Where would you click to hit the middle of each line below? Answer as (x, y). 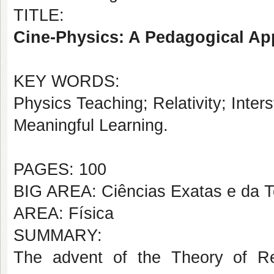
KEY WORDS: (67, 81)
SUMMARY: (58, 235)
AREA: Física (64, 213)
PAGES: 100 (60, 169)
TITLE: (39, 15)
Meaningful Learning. (91, 125)
